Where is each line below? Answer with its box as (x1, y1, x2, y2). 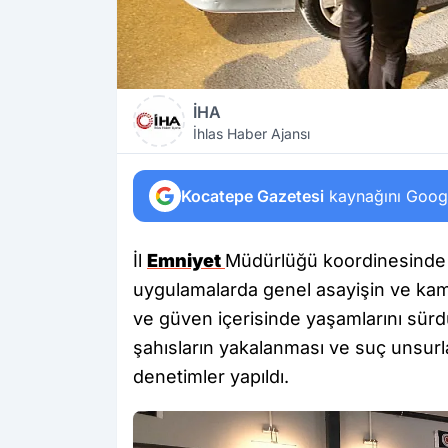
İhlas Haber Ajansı (193, 125, 310, 142)
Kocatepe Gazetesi (181, 186, 324, 206)
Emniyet (147, 250, 225, 271)
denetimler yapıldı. (133, 366, 289, 387)
